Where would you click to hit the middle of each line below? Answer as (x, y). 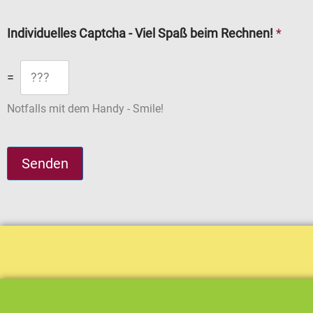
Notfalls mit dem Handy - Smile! (85, 108)
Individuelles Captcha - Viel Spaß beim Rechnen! (141, 34)
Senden (45, 164)
